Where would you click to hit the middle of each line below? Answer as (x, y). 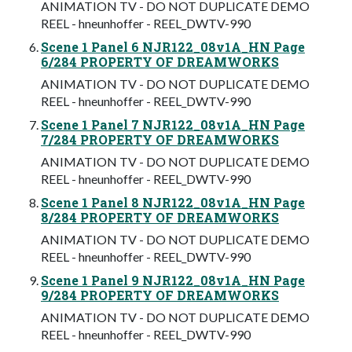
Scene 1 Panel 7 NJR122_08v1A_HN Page (173, 125)
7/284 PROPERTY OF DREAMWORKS (160, 140)
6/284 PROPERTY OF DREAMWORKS (160, 62)
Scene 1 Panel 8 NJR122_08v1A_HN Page (173, 203)
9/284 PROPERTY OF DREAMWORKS (160, 295)
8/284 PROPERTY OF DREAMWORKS (160, 218)
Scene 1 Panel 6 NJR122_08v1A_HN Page (173, 47)
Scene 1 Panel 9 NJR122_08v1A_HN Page (173, 280)
